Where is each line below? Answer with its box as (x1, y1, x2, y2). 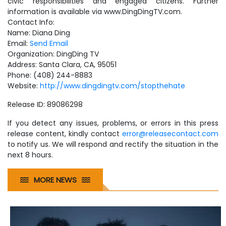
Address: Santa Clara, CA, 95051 (8, 60, 117, 70)
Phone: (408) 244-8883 (8, 70, 92, 80)
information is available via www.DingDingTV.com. (8, 7, 182, 17)
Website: (8, 81, 40, 91)
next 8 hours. (8, 150, 53, 160)
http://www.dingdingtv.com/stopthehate (40, 81, 185, 91)
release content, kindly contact (8, 129, 122, 139)
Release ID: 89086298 (8, 99, 83, 109)
